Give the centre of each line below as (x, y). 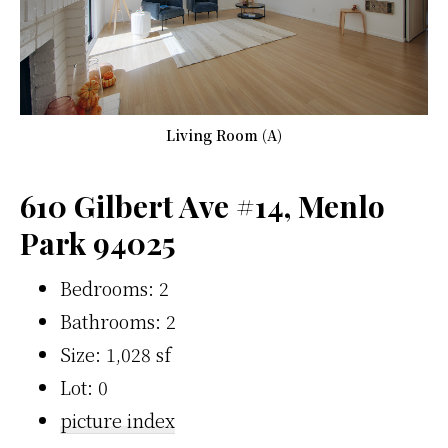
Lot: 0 (84, 386)
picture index (117, 419)
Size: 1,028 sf (115, 353)
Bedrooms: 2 (114, 287)
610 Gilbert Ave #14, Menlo (202, 205)
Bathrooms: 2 (118, 320)
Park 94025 (98, 242)
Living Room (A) (224, 134)
